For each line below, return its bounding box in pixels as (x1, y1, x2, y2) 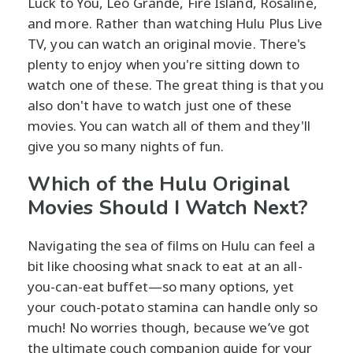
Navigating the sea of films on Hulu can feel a (28, 236, 315, 255)
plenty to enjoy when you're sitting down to (28, 55, 300, 74)
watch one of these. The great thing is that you (28, 76, 324, 95)
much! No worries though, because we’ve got (28, 318, 310, 337)
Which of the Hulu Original (28, 170, 290, 199)
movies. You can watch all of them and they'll (28, 117, 311, 136)
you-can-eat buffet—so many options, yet (28, 277, 294, 296)
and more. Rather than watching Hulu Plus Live (28, 14, 323, 33)
